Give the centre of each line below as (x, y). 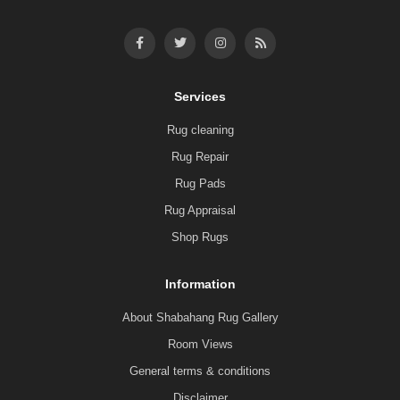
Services (200, 96)
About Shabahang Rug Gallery (200, 317)
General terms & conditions (200, 371)
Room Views (200, 344)
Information (200, 283)
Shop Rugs (200, 237)
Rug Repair (200, 156)
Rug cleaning (200, 129)
